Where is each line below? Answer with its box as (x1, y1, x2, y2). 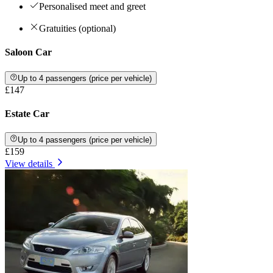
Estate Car (5, 108, 49, 119)
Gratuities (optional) (39, 23, 116, 34)
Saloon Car (5, 47, 52, 58)
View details (5, 158, 52, 169)
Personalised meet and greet (39, 1, 146, 12)
